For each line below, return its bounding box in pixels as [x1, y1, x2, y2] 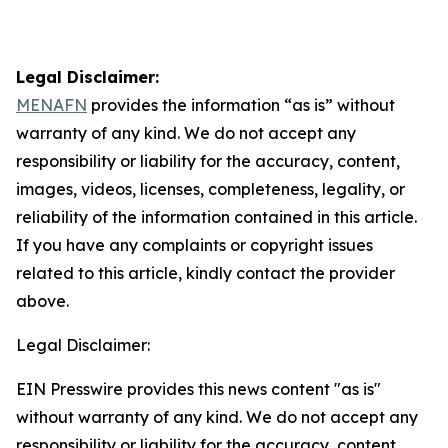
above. [16, 291, 69, 311]
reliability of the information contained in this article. [16, 207, 417, 227]
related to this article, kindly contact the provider [16, 263, 395, 283]
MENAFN [16, 95, 87, 115]
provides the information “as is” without [87, 95, 395, 115]
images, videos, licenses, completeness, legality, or [16, 179, 405, 199]
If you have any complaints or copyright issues [16, 235, 373, 255]
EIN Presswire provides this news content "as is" [16, 379, 381, 399]
